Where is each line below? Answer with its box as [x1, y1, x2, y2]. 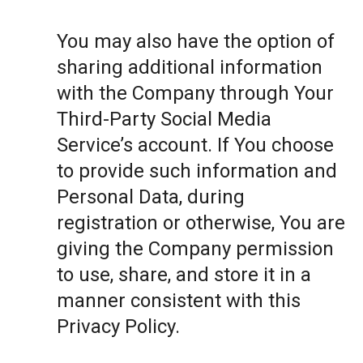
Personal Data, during [57, 186, 245, 208]
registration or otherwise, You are [57, 211, 345, 234]
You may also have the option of [57, 30, 335, 53]
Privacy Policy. [57, 315, 180, 338]
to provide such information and [57, 160, 337, 182]
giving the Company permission [57, 237, 334, 260]
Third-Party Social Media [57, 108, 271, 130]
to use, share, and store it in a [57, 263, 311, 286]
